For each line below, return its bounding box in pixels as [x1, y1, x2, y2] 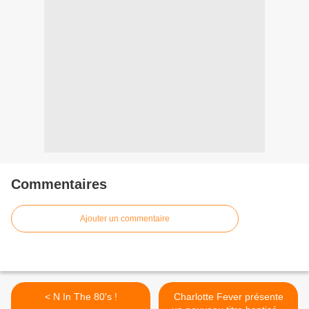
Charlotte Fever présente [173, 291, 283, 303]
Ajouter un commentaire [80, 214, 170, 224]
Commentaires [11, 177, 107, 192]
